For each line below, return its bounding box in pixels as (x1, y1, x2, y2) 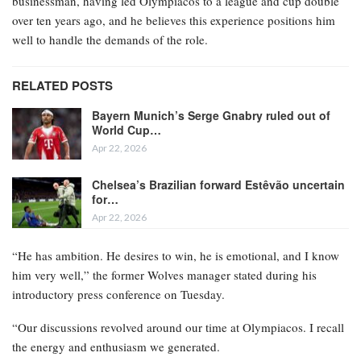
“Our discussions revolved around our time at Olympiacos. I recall (12, 319, 344, 336)
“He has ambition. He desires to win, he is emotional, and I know (12, 247, 339, 264)
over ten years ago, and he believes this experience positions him (12, 12, 335, 29)
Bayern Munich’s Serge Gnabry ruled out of (92, 107, 330, 124)
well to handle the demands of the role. (12, 31, 208, 48)
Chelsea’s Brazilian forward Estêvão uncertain (92, 176, 345, 193)
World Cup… (92, 122, 161, 139)
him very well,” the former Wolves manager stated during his (12, 267, 317, 284)
